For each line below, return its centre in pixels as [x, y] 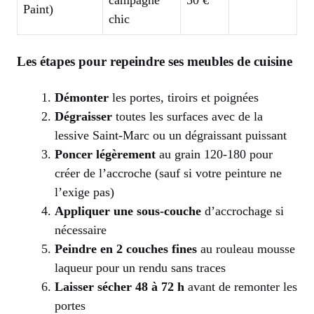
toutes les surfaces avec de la [187, 116]
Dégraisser [83, 116]
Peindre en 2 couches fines [126, 248]
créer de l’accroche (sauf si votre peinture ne [168, 173]
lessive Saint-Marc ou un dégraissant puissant [171, 135]
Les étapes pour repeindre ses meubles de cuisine [155, 61]
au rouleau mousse [246, 248]
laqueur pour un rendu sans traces [140, 267]
